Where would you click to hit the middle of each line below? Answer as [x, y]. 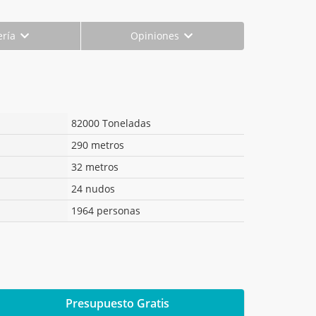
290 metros [98, 145]
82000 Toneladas [111, 123]
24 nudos [93, 188]
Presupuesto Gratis [117, 303]
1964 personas [106, 210]
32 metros [95, 166]
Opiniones [157, 35]
